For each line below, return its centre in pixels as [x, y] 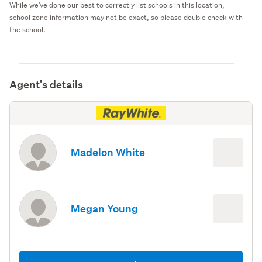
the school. [27, 29]
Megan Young [104, 209]
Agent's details [46, 84]
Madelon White [108, 153]
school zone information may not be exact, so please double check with [126, 17]
